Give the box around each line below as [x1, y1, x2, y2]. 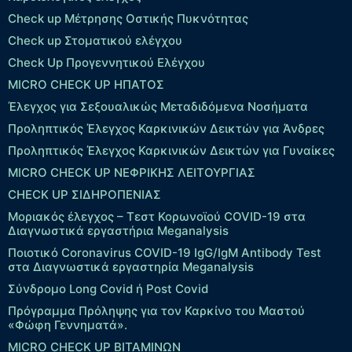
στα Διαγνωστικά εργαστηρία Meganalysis [8, 259, 254, 275]
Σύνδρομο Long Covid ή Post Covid [8, 281, 208, 297]
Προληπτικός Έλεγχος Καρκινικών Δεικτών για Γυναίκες [8, 143, 335, 159]
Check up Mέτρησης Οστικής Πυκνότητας [8, 11, 248, 27]
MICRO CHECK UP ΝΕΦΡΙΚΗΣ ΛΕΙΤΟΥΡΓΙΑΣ [8, 165, 255, 181]
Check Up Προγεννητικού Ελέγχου [8, 55, 205, 71]
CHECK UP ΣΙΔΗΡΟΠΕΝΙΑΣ [8, 187, 161, 203]
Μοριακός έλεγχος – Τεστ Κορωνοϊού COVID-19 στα [8, 209, 306, 225]
